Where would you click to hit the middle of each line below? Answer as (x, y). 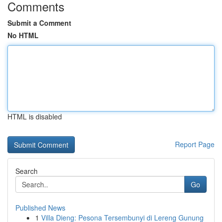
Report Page (195, 144)
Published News (40, 208)
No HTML (23, 35)
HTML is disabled (35, 116)
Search (27, 171)
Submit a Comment (39, 23)
